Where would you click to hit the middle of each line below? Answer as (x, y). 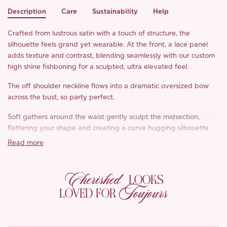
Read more (26, 143)
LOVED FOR (89, 193)
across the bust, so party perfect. (61, 98)
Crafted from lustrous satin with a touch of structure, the (99, 33)
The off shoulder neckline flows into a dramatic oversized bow (108, 87)
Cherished (94, 180)
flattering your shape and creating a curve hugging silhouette (108, 129)
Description (27, 11)
